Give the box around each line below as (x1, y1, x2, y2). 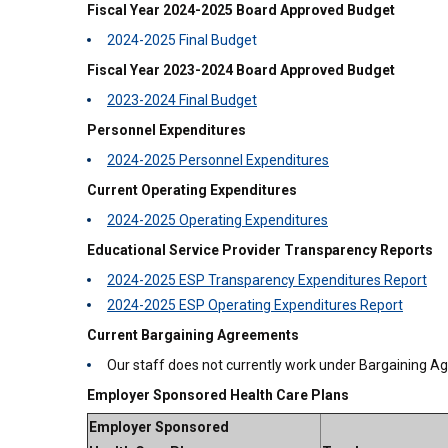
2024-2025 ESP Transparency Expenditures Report (107, 272, 427, 288)
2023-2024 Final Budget (107, 92, 257, 108)
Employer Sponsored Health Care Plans (87, 387, 349, 403)
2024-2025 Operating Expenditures (107, 212, 328, 228)
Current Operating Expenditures (87, 182, 297, 198)
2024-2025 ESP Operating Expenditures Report (107, 297, 403, 313)
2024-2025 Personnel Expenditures (107, 152, 329, 168)
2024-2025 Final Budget (107, 32, 257, 48)
